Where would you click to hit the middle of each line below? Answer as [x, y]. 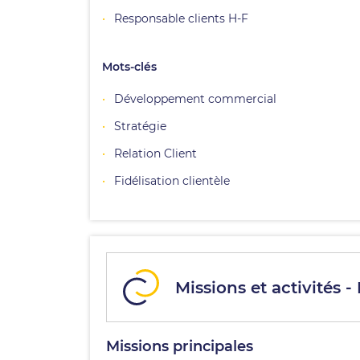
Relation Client [155, 153]
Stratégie [140, 126]
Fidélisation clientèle [172, 181]
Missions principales [180, 346]
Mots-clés [129, 67]
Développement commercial [195, 99]
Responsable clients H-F [181, 18]
